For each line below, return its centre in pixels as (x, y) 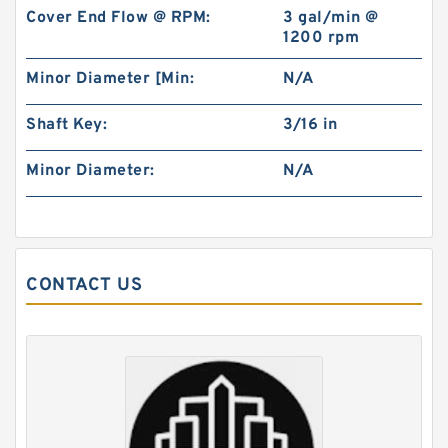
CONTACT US (84, 285)
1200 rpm (321, 38)
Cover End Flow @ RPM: (118, 18)
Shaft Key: (66, 125)
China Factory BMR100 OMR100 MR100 (200, 162)
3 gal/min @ (331, 18)
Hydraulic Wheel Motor (151, 180)
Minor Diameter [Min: (110, 79)
